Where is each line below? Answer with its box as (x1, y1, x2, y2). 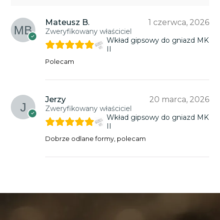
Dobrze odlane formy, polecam (45, 135, 146, 142)
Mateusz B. (45, 17, 90, 27)
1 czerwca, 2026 (148, 17, 209, 27)
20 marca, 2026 (149, 94, 209, 104)
